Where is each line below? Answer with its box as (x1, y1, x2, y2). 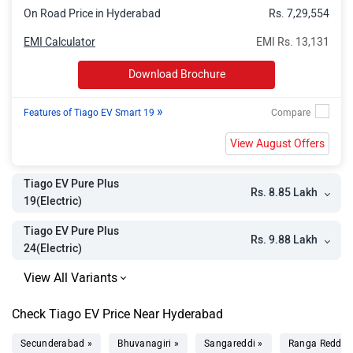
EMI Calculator (24, 35, 95, 49)
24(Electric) (24, 242, 82, 256)
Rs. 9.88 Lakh (251, 232, 318, 247)
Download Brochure (128, 67, 225, 81)
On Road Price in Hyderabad (24, 6, 161, 20)
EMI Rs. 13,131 (256, 35, 329, 49)
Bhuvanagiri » (117, 337, 180, 349)
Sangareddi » (204, 337, 263, 349)
